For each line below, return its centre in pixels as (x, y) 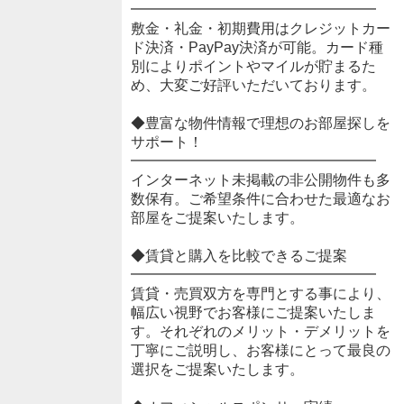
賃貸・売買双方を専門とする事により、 (260, 294)
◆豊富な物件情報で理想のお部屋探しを (260, 124)
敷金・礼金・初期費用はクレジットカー (260, 29)
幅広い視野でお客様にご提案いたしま (253, 313)
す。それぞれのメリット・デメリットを (260, 332)
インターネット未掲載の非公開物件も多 (260, 180)
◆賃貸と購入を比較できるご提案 (239, 256)
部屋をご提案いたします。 (217, 218)
